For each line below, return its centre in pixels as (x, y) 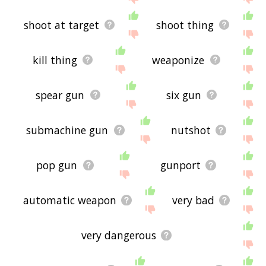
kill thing (55, 60)
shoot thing (185, 25)
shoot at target (61, 25)
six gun (183, 95)
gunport (180, 165)
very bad (193, 200)
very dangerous (118, 235)
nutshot (191, 130)
